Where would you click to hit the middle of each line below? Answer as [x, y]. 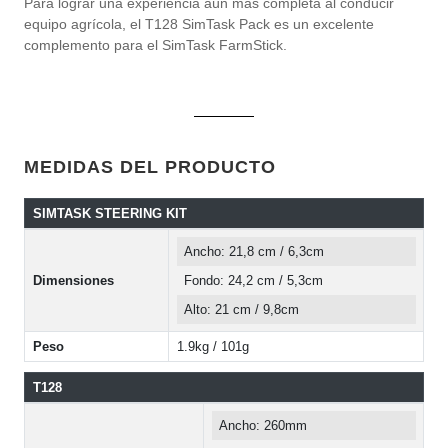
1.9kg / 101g [212, 347]
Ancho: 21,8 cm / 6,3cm [254, 252]
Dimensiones [73, 281]
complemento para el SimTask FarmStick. [155, 45]
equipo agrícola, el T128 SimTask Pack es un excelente [199, 24]
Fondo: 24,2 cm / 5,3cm [253, 281]
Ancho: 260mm [263, 426]
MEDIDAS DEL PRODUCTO [150, 167]
